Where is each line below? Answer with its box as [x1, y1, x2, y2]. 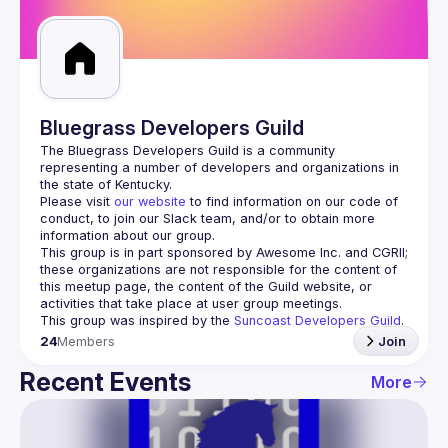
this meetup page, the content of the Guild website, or [40, 279, 372, 294]
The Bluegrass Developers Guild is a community [40, 143, 335, 158]
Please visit [40, 194, 114, 209]
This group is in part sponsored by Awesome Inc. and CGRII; [40, 245, 408, 260]
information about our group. [40, 228, 215, 243]
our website [114, 194, 186, 209]
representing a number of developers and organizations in [40, 160, 399, 175]
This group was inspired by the [40, 313, 234, 328]
